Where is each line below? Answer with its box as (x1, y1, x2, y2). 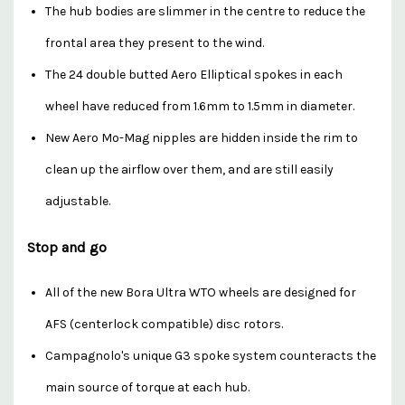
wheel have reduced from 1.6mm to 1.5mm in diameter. (45, 98, 354, 114)
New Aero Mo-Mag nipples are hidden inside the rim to (45, 129, 358, 146)
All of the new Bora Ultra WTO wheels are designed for (45, 284, 356, 300)
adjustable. (45, 193, 110, 209)
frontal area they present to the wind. (45, 34, 264, 51)
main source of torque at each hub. (45, 379, 250, 395)
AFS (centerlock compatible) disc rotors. (45, 316, 283, 332)
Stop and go (27, 238, 107, 256)
